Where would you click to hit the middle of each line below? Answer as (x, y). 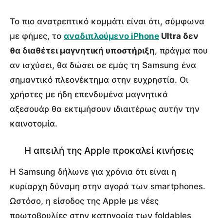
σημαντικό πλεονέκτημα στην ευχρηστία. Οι (99, 80)
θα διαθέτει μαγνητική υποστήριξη (82, 50)
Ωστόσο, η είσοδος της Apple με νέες (84, 201)
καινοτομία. (34, 123)
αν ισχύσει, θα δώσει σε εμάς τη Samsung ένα (103, 65)
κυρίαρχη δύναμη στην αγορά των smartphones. (108, 186)
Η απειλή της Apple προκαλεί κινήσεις (109, 150)
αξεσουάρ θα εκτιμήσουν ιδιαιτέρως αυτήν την (105, 109)
